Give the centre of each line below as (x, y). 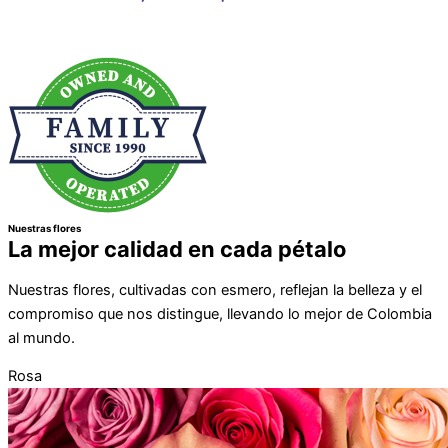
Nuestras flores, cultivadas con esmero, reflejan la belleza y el (215, 289)
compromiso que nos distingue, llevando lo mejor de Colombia (220, 313)
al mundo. (41, 337)
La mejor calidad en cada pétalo (177, 249)
